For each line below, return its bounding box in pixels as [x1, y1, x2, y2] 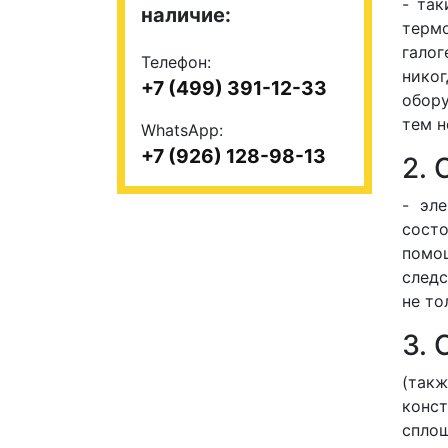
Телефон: [141, 52, 211, 72]
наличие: [141, 3, 231, 27]
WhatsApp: [141, 120, 223, 140]
